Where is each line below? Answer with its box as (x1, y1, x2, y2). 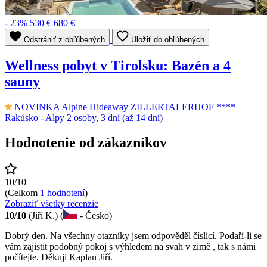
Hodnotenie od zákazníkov (5, 135, 167, 151)
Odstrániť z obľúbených (24, 35, 105, 44)
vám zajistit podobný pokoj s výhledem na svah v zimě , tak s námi (5, 241, 256, 252)
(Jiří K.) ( (26, 210, 63, 221)
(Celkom (5, 188, 40, 198)
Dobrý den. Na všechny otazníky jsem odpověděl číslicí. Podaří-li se (5, 231, 262, 241)
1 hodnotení (40, 188, 85, 198)
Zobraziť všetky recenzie (5, 198, 98, 209)
